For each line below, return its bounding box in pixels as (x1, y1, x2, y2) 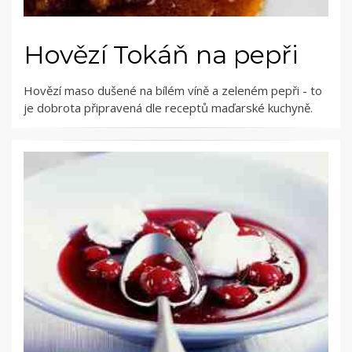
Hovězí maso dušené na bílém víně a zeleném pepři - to (24, 82, 322, 99)
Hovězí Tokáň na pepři (24, 39, 299, 71)
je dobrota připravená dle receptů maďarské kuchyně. (24, 100, 313, 116)
